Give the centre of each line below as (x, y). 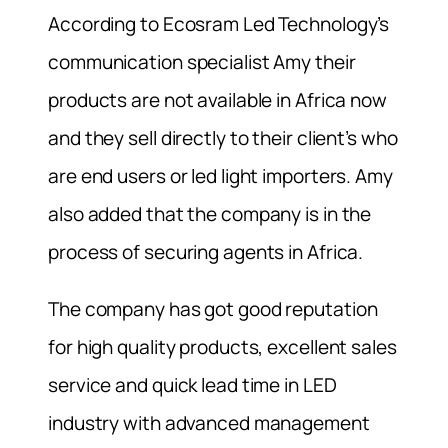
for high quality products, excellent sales (222, 347)
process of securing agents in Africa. (206, 252)
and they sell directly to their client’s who (223, 138)
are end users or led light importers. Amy (220, 176)
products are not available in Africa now (217, 100)
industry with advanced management (209, 423)
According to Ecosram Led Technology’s (219, 24)
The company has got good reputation (213, 309)
